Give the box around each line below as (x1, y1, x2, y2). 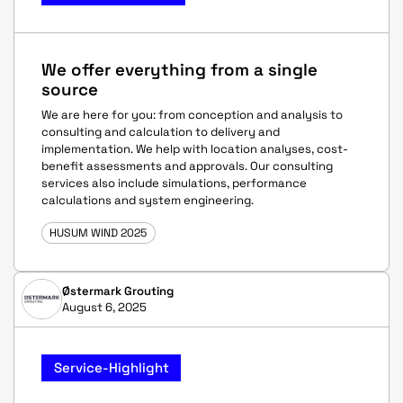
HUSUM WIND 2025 (49, 226, 148, 241)
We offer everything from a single (41, 58, 318, 80)
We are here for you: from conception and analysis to (41, 107, 343, 123)
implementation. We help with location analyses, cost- (41, 141, 348, 157)
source (41, 78, 98, 100)
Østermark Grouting (61, 283, 174, 300)
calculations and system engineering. (41, 193, 254, 209)
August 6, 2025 (61, 300, 147, 316)
